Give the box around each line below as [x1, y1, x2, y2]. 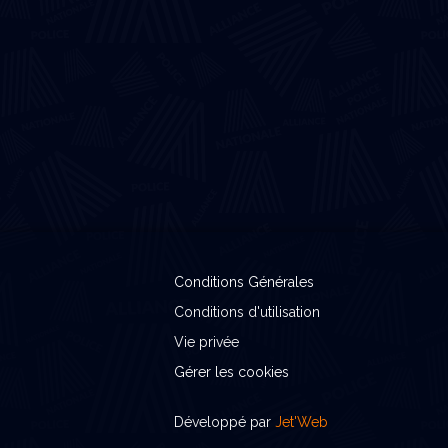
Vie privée [174, 334, 239, 350]
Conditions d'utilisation [174, 304, 320, 320]
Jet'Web [275, 414, 328, 430]
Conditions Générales [174, 274, 314, 290]
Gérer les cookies [174, 364, 289, 380]
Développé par [174, 414, 275, 430]
